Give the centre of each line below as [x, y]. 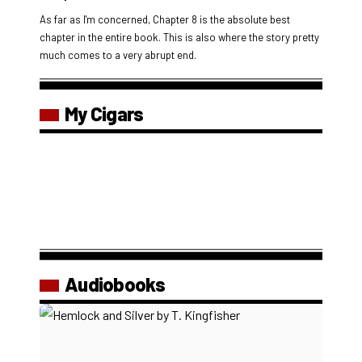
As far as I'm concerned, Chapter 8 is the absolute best [165, 19]
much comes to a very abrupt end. [118, 55]
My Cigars [104, 113]
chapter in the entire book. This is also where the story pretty [179, 37]
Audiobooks [115, 284]
